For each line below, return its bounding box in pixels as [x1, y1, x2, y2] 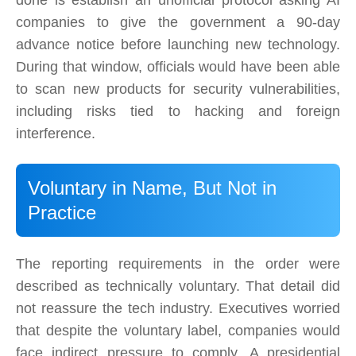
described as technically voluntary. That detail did [16, 278, 340, 295]
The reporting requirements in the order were [16, 256, 340, 273]
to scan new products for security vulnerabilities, [16, 81, 340, 98]
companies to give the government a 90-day [16, 14, 340, 31]
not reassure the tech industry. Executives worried [16, 300, 340, 317]
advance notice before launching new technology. [16, 37, 340, 53]
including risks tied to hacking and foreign [16, 103, 340, 120]
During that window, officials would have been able [16, 59, 340, 75]
